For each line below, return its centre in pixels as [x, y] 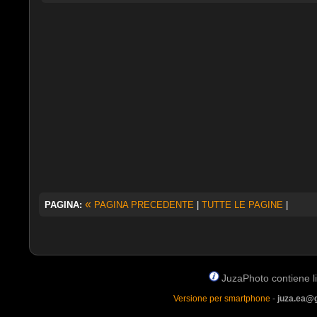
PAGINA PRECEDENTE [142, 204]
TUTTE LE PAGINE [242, 204]
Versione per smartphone [221, 298]
